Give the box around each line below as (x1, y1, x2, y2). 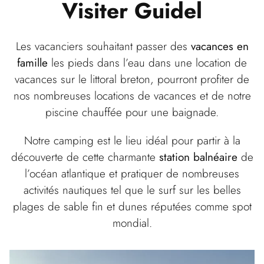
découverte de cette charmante (11, 148, 159, 165)
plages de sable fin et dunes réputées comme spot (12, 197, 252, 214)
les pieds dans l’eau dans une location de (48, 54, 247, 71)
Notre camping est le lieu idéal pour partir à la (24, 131, 240, 148)
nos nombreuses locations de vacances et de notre (13, 87, 251, 104)
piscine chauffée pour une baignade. (45, 104, 219, 121)
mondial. (112, 214, 152, 231)
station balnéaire (159, 148, 237, 165)
